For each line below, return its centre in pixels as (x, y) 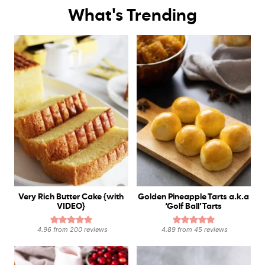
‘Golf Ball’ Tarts (194, 207)
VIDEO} (71, 207)
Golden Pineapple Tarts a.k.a (194, 197)
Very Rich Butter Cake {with (71, 197)
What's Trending (132, 16)
